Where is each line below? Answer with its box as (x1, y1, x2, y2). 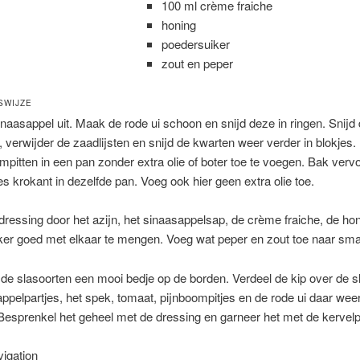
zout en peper (162, 54, 234, 72)
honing (162, 15, 197, 33)
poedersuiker (162, 35, 231, 52)
